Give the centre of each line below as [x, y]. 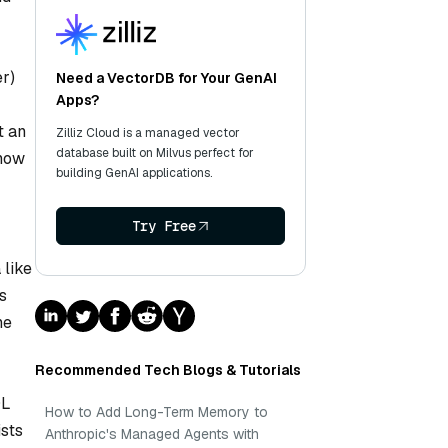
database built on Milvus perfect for [155, 153]
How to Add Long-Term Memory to [156, 412]
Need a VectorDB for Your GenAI [166, 78]
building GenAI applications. [134, 173]
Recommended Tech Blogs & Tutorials [168, 370]
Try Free [163, 226]
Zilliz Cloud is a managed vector [148, 133]
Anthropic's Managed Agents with [152, 434]
